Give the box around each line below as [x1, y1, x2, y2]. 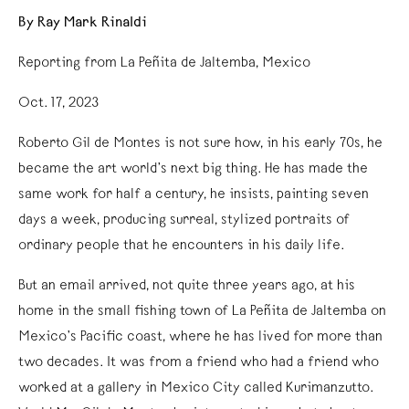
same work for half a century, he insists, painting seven [18, 187, 369, 203]
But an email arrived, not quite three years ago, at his [18, 278, 355, 294]
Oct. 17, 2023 [18, 96, 99, 111]
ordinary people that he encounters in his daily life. [18, 238, 345, 254]
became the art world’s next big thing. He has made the [18, 162, 368, 177]
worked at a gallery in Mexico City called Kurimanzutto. [18, 381, 373, 396]
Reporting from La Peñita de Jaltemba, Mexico [18, 56, 310, 71]
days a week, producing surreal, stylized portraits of [18, 213, 350, 228]
